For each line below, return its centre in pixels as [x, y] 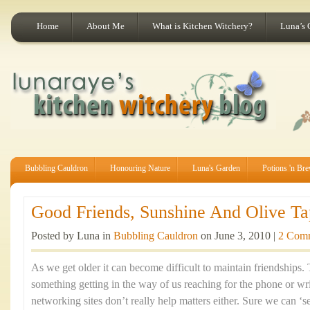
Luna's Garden [216, 168]
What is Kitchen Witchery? [202, 26]
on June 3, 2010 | [238, 236]
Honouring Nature [140, 168]
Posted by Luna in [72, 236]
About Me [106, 26]
